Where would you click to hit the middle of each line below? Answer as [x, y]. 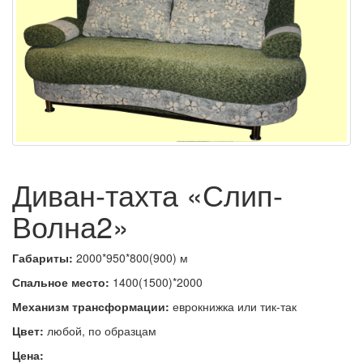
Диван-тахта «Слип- [147, 194]
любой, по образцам [100, 331]
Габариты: [44, 258]
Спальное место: [61, 282]
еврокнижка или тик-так [233, 306]
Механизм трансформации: [91, 306]
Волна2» [70, 226]
